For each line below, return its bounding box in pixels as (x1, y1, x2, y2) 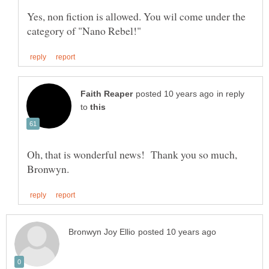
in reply (217, 89, 244, 98)
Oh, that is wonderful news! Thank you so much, (27, 147, 237, 162)
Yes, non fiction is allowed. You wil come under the (27, 8, 246, 23)
